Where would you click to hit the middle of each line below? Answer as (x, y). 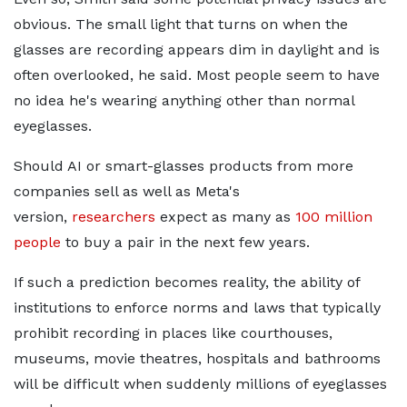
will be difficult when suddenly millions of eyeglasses (200, 384)
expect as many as (225, 217)
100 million (334, 217)
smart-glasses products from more (229, 166)
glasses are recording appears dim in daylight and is (197, 50)
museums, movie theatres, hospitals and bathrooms (197, 359)
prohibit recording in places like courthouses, (173, 333)
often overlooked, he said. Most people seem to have (197, 75)
